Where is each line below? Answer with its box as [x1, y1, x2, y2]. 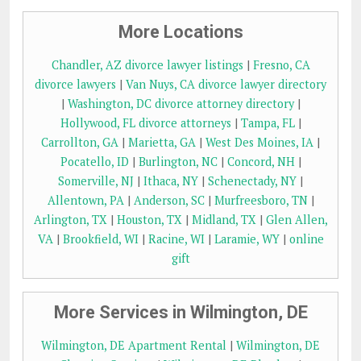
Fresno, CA [252, 57, 310, 73]
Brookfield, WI [62, 231, 139, 247]
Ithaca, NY [143, 173, 198, 189]
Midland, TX [191, 212, 256, 228]
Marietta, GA [128, 135, 196, 151]
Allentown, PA [47, 193, 124, 209]
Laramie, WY [214, 231, 280, 247]
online [288, 231, 324, 247]
